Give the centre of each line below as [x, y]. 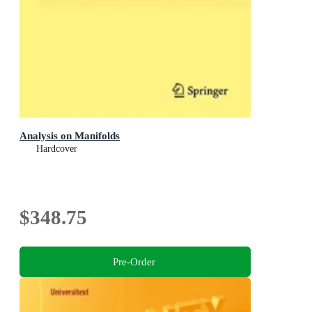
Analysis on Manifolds [70, 136]
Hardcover [57, 149]
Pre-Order [134, 261]
